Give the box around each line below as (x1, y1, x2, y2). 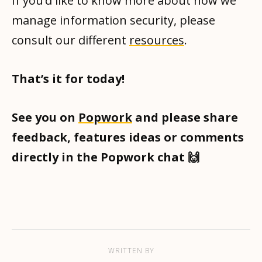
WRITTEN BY (108, 245, 154, 256)
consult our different (12, 32, 129, 48)
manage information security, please (12, 12, 215, 28)
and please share (132, 109, 238, 125)
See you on (12, 109, 78, 125)
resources (129, 32, 184, 48)
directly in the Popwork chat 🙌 (12, 149, 199, 165)
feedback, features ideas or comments (12, 129, 244, 145)
